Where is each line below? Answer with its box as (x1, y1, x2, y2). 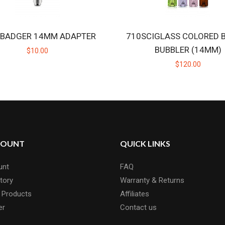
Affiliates (120, 189, 149, 198)
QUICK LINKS (120, 139, 170, 148)
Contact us (120, 203, 157, 212)
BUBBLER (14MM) (154, 45, 221, 55)
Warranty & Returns (120, 176, 184, 185)
